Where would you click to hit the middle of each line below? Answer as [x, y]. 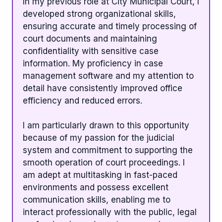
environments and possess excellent [96, 188]
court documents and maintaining [90, 38]
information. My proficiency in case [93, 63]
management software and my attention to [108, 76]
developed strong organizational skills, [99, 14]
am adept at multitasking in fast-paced [100, 175]
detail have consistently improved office [103, 88]
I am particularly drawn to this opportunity [106, 126]
